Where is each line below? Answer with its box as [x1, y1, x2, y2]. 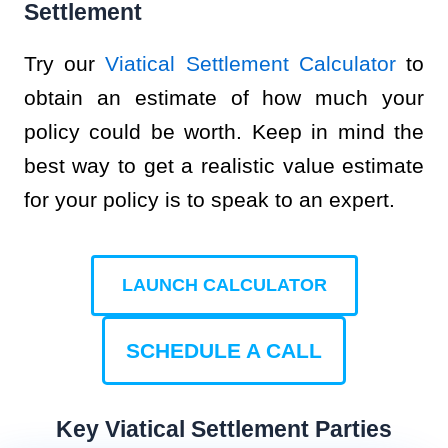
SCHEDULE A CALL [126, 338, 322, 362]
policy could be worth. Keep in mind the [23, 120, 425, 144]
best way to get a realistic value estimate [23, 154, 425, 178]
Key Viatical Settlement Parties [56, 415, 392, 442]
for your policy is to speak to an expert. [23, 188, 395, 212]
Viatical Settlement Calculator [105, 52, 397, 76]
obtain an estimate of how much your [23, 86, 425, 110]
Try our [23, 52, 106, 76]
